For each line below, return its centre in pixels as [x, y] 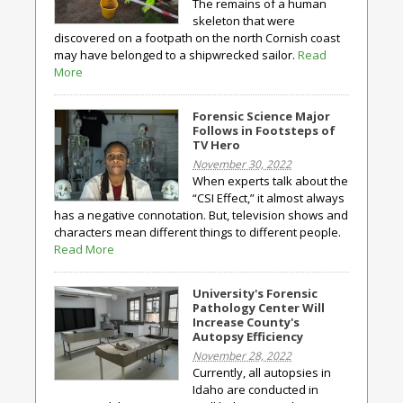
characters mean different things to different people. [197, 232]
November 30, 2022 [242, 164]
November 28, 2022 [242, 356]
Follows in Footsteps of [264, 130]
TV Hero [216, 145]
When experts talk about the [270, 181]
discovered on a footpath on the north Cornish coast [197, 38]
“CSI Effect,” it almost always [269, 198]
